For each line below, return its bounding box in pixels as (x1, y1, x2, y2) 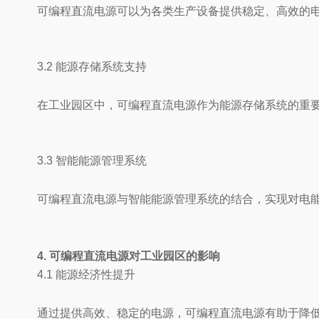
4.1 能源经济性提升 (37, 268, 135, 281)
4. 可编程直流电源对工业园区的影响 (37, 250, 220, 262)
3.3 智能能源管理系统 (37, 155, 147, 167)
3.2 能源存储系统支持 (37, 61, 147, 73)
